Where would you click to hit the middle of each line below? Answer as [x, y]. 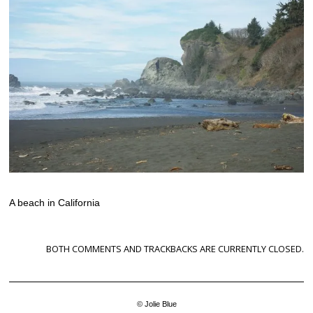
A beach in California [55, 202]
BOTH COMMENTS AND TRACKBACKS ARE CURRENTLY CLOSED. [175, 248]
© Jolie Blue [156, 304]
